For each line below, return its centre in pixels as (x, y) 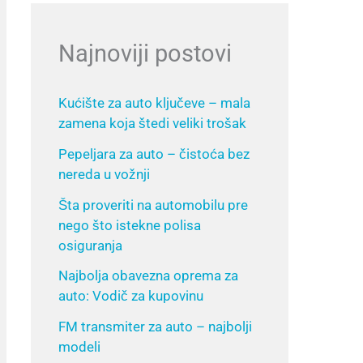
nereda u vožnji (104, 174)
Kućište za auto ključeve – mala (154, 103)
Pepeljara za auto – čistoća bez (154, 154)
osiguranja (90, 245)
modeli (79, 347)
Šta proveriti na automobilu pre (153, 205)
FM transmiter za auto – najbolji (155, 327)
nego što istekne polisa (130, 225)
